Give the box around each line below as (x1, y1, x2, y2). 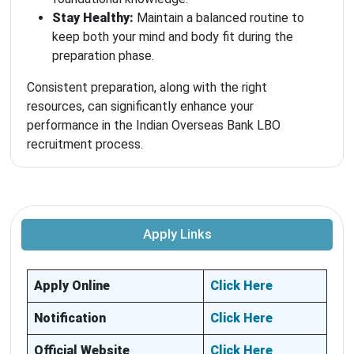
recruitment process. (27, 136, 143, 152)
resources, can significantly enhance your (27, 98, 254, 114)
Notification (34, 310, 106, 326)
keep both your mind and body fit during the (52, 28, 293, 44)
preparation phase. (52, 47, 154, 63)
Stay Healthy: (52, 9, 134, 25)
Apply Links (142, 226, 212, 242)
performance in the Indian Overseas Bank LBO (27, 117, 281, 133)
